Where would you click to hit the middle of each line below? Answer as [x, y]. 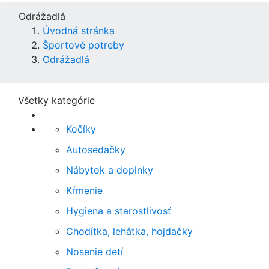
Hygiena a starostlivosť [119, 211]
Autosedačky [96, 150]
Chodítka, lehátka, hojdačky [129, 231]
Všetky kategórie [56, 100]
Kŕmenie [84, 190]
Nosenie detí [95, 252]
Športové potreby [83, 45]
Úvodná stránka [79, 31]
